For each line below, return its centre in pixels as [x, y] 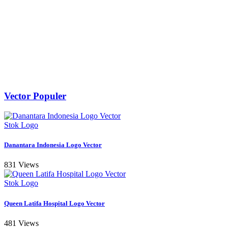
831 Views [21, 165]
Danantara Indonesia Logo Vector [53, 145]
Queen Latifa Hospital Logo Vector [54, 203]
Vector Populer [35, 96]
